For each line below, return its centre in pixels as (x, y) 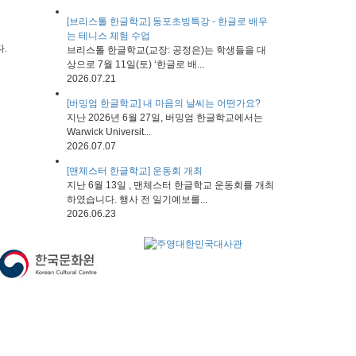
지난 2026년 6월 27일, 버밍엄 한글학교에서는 (164, 118)
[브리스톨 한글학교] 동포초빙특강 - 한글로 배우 (167, 21)
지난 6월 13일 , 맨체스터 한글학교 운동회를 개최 (170, 185)
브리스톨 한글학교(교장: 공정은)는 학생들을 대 (166, 50)
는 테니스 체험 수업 (108, 36)
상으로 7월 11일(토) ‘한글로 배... (135, 64)
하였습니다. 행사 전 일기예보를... (137, 199)
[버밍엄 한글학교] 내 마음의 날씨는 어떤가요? (163, 103)
